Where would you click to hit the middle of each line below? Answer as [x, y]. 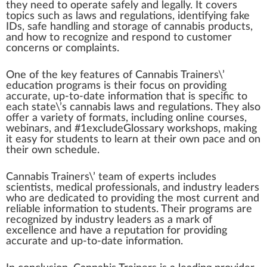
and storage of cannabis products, [171, 27]
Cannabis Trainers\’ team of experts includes [111, 177]
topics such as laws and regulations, [92, 16]
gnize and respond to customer [158, 38]
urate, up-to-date [65, 97]
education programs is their [73, 86]
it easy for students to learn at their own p [107, 139]
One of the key [43, 75]
